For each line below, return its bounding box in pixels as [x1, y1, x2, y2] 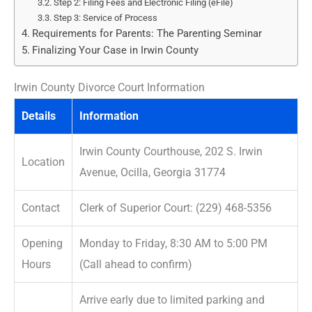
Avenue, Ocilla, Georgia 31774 [79, 165, 226, 179]
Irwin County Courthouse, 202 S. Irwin [79, 144, 263, 158]
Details [22, 109, 56, 123]
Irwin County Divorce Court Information [14, 80, 205, 94]
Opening [22, 236, 63, 250]
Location [22, 155, 65, 169]
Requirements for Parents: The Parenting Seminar [31, 26, 262, 40]
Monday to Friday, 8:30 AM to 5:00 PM [79, 236, 267, 250]
